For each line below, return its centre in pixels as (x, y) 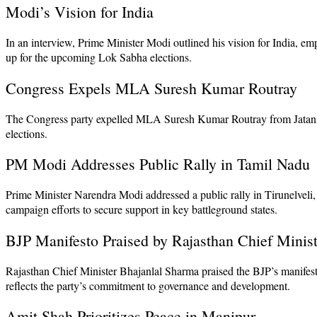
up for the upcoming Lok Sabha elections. (99, 57)
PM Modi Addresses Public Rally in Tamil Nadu (158, 164)
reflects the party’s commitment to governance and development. (148, 285)
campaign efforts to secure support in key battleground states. (142, 209)
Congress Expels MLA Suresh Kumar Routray (151, 88)
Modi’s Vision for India (80, 12)
